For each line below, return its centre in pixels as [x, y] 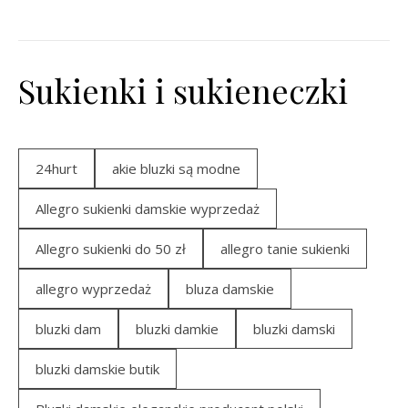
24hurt [56, 168]
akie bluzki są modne [176, 168]
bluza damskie [230, 289]
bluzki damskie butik [97, 369]
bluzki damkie [177, 329]
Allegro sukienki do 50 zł [111, 249]
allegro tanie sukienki [285, 249]
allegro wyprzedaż [93, 289]
